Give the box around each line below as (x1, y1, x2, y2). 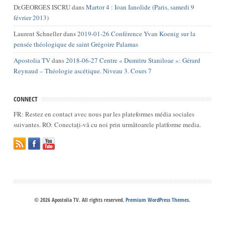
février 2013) (13, 13, 49, 22)
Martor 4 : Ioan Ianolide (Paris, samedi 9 (85, 2, 194, 12)
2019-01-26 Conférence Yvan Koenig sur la (77, 29, 195, 38)
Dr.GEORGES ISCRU (13, 2, 70, 12)
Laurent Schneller (13, 29, 62, 38)
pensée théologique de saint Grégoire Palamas (13, 39, 138, 49)
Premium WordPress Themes (126, 196, 189, 203)
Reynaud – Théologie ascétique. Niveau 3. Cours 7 (13, 66, 152, 75)
